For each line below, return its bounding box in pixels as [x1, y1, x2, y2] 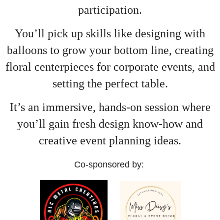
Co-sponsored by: [74, 159, 146, 169]
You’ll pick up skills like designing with [15, 27, 205, 40]
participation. [78, 3, 142, 16]
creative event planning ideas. [39, 134, 181, 147]
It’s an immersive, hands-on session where [9, 100, 211, 113]
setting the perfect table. [52, 77, 168, 90]
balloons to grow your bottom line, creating [6, 43, 214, 56]
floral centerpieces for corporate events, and [5, 60, 215, 73]
